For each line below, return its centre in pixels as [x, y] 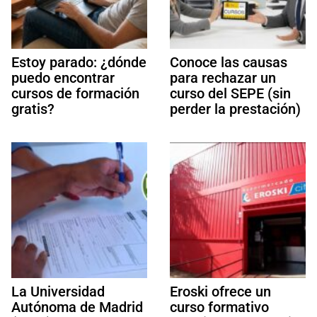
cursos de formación [75, 93]
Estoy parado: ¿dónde [79, 62]
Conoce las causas [229, 62]
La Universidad [58, 291]
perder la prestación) [235, 109]
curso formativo [219, 307]
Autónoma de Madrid [77, 307]
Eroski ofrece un [220, 291]
